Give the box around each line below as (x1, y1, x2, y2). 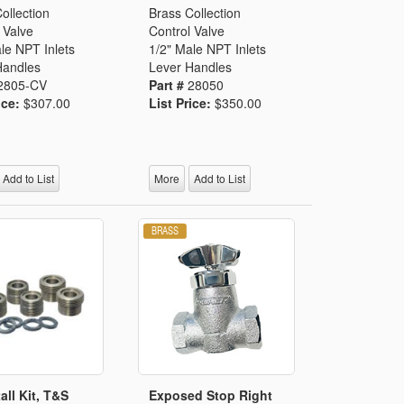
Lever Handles (149, 57, 233, 76)
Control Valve (149, 21, 225, 40)
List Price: (149, 93, 216, 112)
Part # (149, 75, 188, 94)
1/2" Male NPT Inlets (149, 39, 267, 58)
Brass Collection (149, 3, 242, 22)
